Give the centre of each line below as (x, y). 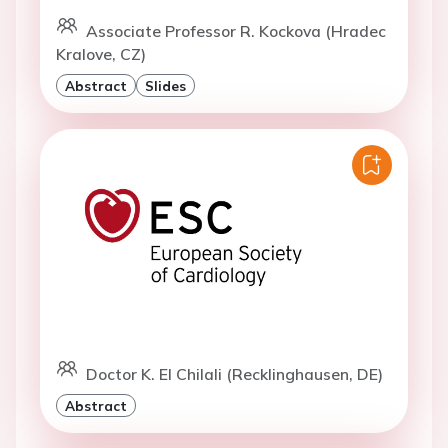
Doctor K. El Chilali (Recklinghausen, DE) (234, 374)
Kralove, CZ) (101, 54)
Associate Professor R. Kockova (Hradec (236, 31)
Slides (165, 86)
